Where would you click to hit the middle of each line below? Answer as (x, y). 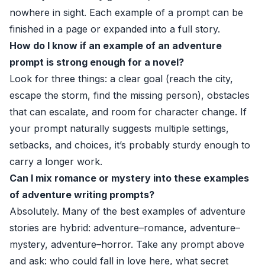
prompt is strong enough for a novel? (97, 62)
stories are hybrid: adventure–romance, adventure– (125, 228)
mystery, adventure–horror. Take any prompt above (127, 244)
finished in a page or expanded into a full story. (115, 29)
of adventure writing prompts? (82, 195)
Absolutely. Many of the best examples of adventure (127, 211)
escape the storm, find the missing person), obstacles (130, 95)
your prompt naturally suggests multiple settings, (119, 128)
